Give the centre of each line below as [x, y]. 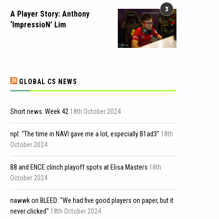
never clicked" [30, 211]
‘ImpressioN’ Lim [38, 25]
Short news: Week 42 [39, 111]
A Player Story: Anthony [50, 14]
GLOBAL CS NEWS [48, 82]
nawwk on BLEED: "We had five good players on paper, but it [92, 200]
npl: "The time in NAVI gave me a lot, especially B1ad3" [85, 134]
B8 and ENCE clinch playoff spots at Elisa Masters [79, 167]
